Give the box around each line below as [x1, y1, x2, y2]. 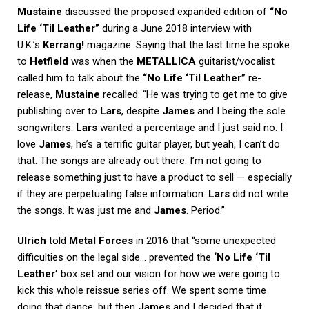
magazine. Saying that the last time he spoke [84, 38, 290, 51]
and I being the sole [195, 104, 286, 117]
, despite [121, 104, 162, 117]
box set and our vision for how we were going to [58, 267, 280, 280]
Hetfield [30, 54, 68, 68]
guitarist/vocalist [196, 54, 275, 68]
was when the [68, 54, 137, 68]
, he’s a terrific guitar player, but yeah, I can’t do [71, 137, 280, 150]
